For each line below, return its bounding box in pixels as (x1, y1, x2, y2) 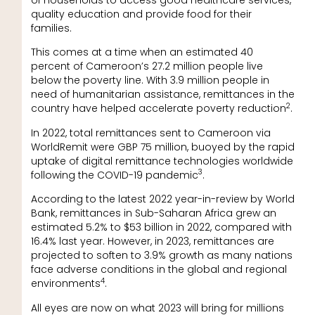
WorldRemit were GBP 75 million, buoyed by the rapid (30, 139, 295, 154)
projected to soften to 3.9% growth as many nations (30, 248, 292, 263)
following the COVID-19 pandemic (30, 167, 198, 182)
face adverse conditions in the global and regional (30, 262, 287, 277)
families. (30, 20, 72, 35)
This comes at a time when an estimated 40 (30, 45, 253, 60)
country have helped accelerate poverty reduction (30, 101, 286, 116)
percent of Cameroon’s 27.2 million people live (30, 59, 263, 74)
